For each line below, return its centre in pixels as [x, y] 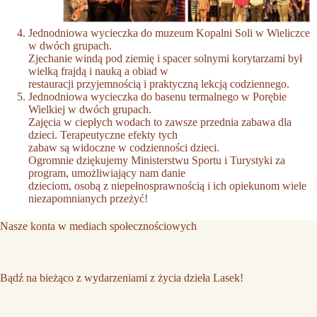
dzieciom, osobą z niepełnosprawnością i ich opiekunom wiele [167, 186]
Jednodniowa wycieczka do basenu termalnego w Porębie [157, 97]
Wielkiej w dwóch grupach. [90, 110]
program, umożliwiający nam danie [107, 173]
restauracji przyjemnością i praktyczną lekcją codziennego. [159, 84]
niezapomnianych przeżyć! [88, 199]
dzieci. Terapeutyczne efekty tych [103, 135]
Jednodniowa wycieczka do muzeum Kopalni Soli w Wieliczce [169, 33]
